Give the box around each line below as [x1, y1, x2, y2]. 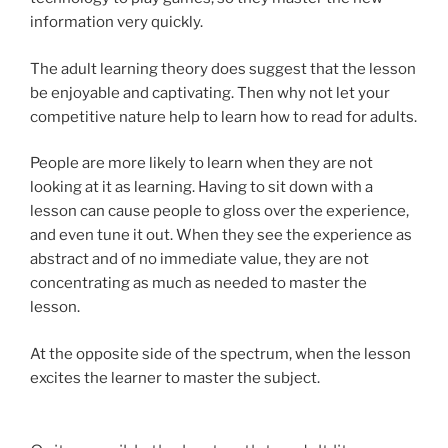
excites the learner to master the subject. [30, 368, 320, 387]
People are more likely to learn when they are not [30, 154, 373, 172]
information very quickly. [30, 13, 203, 31]
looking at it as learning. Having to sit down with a [30, 178, 373, 196]
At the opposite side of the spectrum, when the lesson [30, 344, 411, 363]
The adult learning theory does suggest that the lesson [30, 59, 416, 78]
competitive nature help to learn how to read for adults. [30, 107, 417, 126]
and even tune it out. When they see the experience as [30, 226, 412, 244]
